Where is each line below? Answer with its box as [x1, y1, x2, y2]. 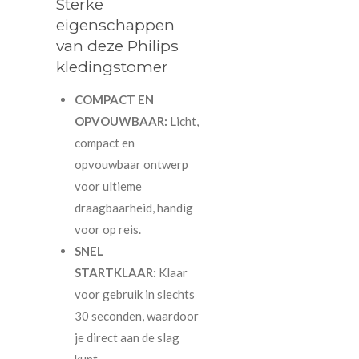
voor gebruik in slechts [74, 287, 195, 302]
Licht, [169, 114, 199, 129]
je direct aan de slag [74, 330, 179, 345]
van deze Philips [56, 36, 179, 56]
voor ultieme [74, 179, 142, 194]
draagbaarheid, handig [74, 200, 193, 216]
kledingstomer [56, 57, 168, 77]
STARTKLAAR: [74, 265, 156, 280]
